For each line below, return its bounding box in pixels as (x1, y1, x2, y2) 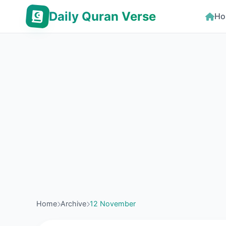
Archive (61, 199, 86, 208)
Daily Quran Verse (49, 9, 156, 24)
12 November (90, 199, 136, 208)
